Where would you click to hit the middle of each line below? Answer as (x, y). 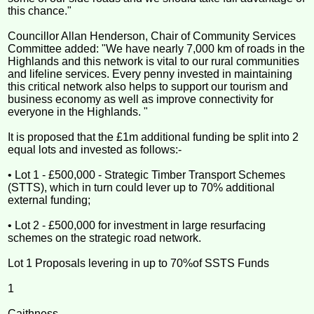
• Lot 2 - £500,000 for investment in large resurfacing (137, 225)
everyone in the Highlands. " (78, 111)
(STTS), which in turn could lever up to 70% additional (142, 187)
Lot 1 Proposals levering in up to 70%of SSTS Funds (139, 263)
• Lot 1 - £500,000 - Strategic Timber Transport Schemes (147, 175)
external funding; (49, 200)
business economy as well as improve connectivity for (141, 99)
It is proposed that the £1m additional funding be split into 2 (153, 137)
